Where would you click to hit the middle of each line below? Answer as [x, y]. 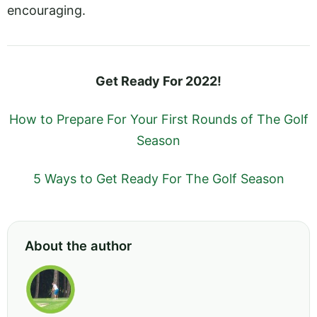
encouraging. [46, 10]
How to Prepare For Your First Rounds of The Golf [158, 120]
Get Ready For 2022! [158, 81]
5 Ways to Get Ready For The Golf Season [158, 179]
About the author [78, 246]
